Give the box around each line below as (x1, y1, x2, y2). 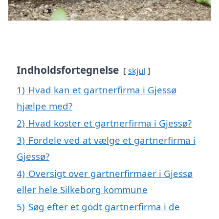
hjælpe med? (17, 99, 72, 112)
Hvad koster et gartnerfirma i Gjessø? (28, 116, 192, 129)
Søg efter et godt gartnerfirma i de (28, 200, 180, 213)
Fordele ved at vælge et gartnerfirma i (28, 133, 196, 146)
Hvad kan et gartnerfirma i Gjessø (28, 83, 176, 96)
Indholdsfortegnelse (17, 63, 119, 77)
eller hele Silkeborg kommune (17, 183, 148, 196)
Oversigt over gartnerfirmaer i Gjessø (28, 167, 193, 179)
